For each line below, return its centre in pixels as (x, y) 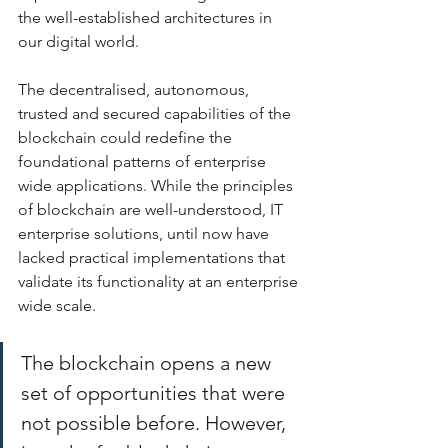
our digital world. (80, 41)
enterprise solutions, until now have (145, 233)
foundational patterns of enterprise (144, 161)
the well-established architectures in (147, 17)
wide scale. (59, 305)
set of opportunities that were (155, 392)
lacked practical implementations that (153, 257)
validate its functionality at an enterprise (160, 281)
